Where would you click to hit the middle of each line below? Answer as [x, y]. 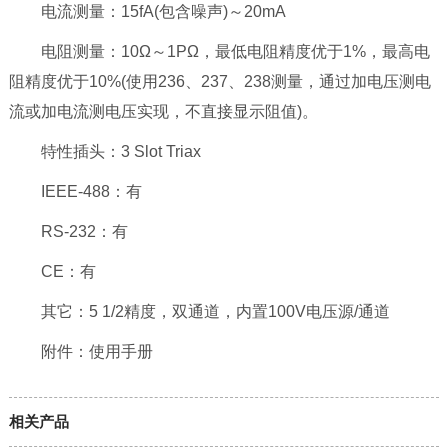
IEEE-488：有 [75, 192]
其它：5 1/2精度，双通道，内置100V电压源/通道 [199, 312]
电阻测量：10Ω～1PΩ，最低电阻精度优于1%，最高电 [219, 52]
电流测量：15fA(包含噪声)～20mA [147, 12]
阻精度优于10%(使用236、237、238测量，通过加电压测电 [219, 82]
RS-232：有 [68, 232]
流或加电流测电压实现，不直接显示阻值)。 [163, 112]
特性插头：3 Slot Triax [104, 152]
